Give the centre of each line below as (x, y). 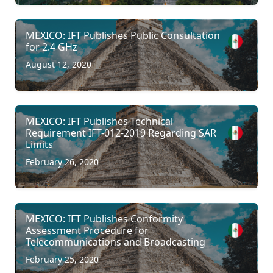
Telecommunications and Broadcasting (115, 242)
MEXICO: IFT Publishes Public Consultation (123, 35)
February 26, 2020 (62, 161)
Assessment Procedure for (87, 230)
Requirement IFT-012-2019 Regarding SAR (121, 133)
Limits (39, 144)
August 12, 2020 (58, 64)
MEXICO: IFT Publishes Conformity (104, 218)
